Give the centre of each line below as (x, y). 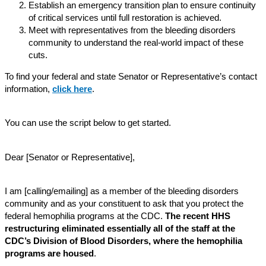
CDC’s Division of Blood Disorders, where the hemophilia (123, 241)
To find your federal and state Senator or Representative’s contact (131, 76)
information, (28, 89)
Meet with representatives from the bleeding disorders (132, 31)
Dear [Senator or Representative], (70, 157)
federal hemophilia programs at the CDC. (85, 216)
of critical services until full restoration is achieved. (125, 18)
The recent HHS (198, 216)
